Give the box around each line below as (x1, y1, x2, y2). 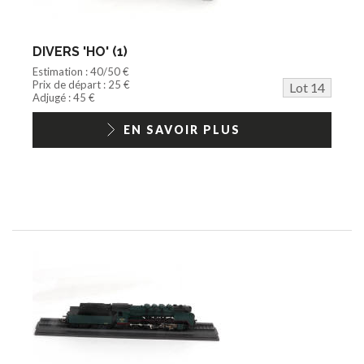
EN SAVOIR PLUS (123, 122, 240, 136)
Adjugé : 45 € (32, 90, 95, 104)
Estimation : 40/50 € (32, 64, 129, 78)
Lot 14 (289, 79, 325, 95)
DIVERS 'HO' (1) (32, 43, 128, 59)
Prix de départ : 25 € (32, 77, 130, 91)
